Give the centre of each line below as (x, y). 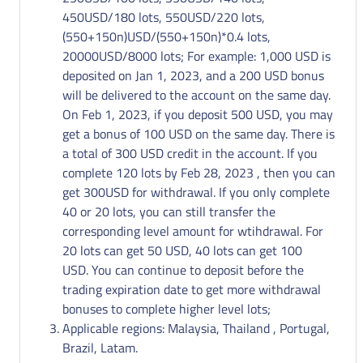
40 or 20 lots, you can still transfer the (169, 211)
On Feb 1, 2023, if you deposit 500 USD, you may (198, 114)
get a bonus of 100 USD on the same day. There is (199, 133)
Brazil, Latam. (100, 347)
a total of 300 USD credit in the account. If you (190, 153)
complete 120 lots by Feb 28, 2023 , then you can (199, 172)
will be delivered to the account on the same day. (196, 94)
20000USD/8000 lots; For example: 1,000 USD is (196, 56)
